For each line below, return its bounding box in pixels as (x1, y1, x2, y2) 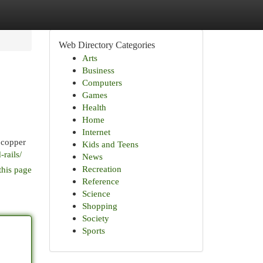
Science (82, 188, 110, 198)
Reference (82, 176, 119, 186)
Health (82, 102, 106, 112)
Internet (82, 127, 110, 137)
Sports (82, 225, 105, 235)
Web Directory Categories (58, 40, 155, 50)
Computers (82, 77, 122, 87)
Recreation (82, 164, 122, 174)
